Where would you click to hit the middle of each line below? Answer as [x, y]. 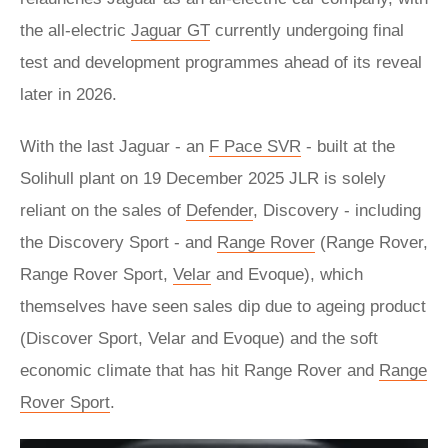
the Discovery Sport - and [118, 243]
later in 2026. [71, 95]
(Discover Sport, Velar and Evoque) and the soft [199, 339]
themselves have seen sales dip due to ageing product [223, 307]
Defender [219, 211]
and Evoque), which [287, 275]
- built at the [348, 147]
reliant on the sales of [103, 211]
